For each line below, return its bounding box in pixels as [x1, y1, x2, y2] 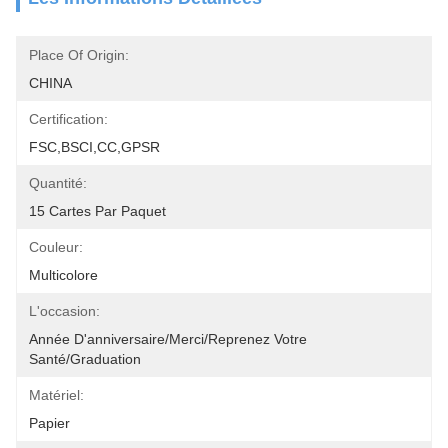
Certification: [29, 111, 108, 127]
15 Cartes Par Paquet [29, 203, 166, 219]
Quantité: [29, 175, 87, 191]
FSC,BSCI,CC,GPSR [29, 139, 160, 155]
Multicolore [29, 267, 98, 283]
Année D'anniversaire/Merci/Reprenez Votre [29, 331, 307, 347]
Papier [29, 415, 70, 431]
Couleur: [29, 239, 83, 255]
